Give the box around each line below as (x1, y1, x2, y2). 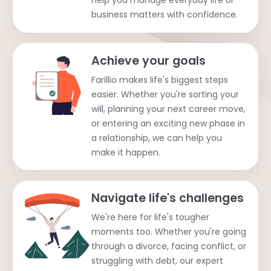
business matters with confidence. (91, 8, 238, 21)
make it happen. (91, 146, 160, 158)
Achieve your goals (91, 52, 206, 69)
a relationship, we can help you (91, 131, 222, 144)
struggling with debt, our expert (91, 255, 223, 267)
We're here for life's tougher (91, 211, 209, 223)
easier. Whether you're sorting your (91, 88, 239, 100)
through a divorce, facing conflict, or (91, 240, 246, 252)
